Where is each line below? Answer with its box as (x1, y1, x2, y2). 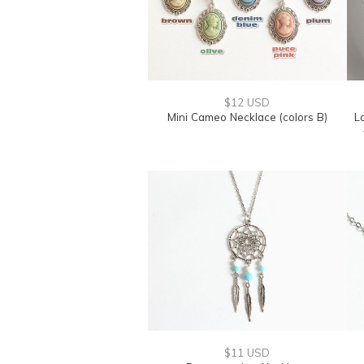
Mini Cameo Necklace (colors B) (167, 110, 327, 123)
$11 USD (224, 346, 270, 359)
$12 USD (224, 96, 270, 109)
